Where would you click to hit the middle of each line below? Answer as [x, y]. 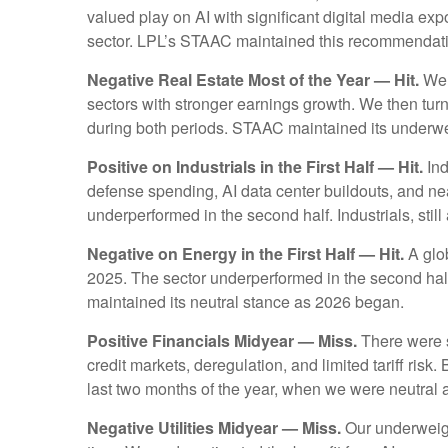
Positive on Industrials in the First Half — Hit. [255, 167]
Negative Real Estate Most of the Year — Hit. [253, 80]
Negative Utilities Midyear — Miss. [214, 428]
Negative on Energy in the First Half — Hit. [245, 254]
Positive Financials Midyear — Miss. [222, 341]
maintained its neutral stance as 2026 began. [245, 302]
